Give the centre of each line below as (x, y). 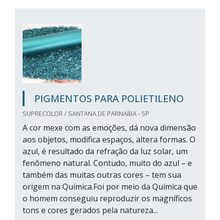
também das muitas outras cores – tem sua (102, 175)
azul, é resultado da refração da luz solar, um (105, 151)
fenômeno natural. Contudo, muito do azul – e (107, 163)
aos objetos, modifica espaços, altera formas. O (109, 139)
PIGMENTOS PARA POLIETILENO (109, 98)
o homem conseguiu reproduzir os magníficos (107, 198)
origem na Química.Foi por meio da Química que (110, 187)
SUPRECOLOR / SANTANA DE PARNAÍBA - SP (86, 113)
